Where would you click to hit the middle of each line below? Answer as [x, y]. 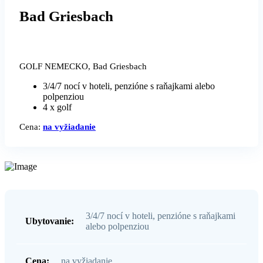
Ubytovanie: [50, 221]
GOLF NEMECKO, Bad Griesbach [83, 67]
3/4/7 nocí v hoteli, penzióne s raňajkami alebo [129, 86]
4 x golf [57, 107]
